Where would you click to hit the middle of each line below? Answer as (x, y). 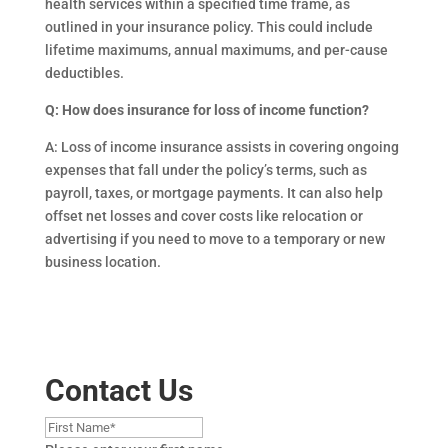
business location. (102, 262)
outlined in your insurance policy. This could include (208, 27)
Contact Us (118, 390)
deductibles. (84, 73)
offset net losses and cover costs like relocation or (203, 216)
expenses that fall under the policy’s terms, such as (205, 170)
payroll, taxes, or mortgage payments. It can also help (213, 193)
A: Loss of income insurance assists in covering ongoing (221, 147)
